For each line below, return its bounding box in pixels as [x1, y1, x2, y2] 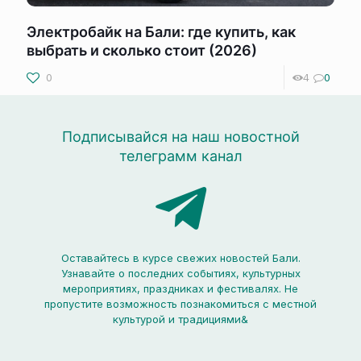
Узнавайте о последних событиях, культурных [60, 267, 301, 280]
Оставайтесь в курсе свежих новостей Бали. [60, 251, 301, 264]
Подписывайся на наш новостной [61, 128, 300, 145]
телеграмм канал [118, 147, 243, 164]
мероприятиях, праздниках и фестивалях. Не [63, 282, 298, 295]
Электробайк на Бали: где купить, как [27, 23, 296, 40]
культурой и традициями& [113, 313, 248, 326]
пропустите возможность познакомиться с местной [44, 297, 317, 310]
